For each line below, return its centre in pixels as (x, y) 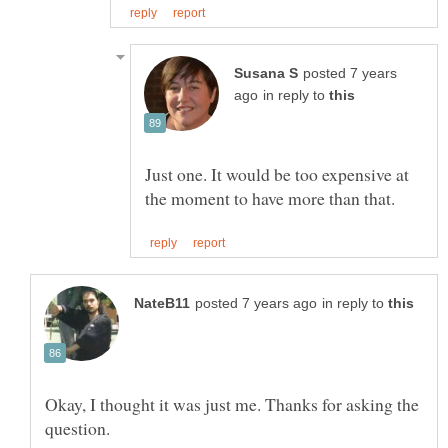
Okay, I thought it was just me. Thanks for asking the (232, 404)
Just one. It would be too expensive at (277, 174)
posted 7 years (350, 74)
